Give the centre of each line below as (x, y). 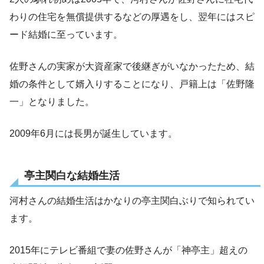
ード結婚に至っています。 (66, 34)
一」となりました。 (52, 101)
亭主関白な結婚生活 (72, 176)
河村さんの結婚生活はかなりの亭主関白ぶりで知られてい (132, 201)
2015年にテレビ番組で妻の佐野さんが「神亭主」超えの (128, 250)
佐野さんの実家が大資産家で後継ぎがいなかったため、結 (132, 66)
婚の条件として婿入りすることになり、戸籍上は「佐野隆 (132, 84)
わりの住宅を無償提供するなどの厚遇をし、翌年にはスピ (132, 16)
